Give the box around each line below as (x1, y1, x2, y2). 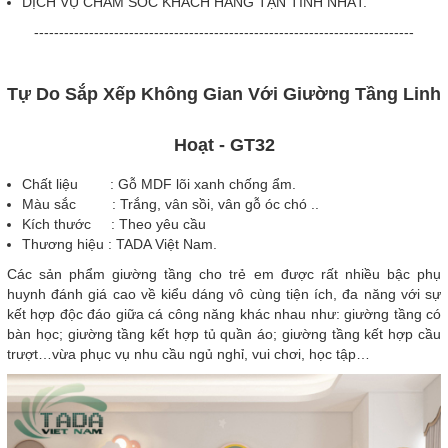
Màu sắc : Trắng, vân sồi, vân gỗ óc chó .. (22, 195, 319, 212)
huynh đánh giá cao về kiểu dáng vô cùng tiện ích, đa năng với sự (7, 285, 441, 302)
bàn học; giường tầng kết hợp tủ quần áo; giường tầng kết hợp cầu (7, 325, 441, 342)
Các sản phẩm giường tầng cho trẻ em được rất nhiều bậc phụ (7, 265, 441, 282)
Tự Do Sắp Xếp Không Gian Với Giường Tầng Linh (7, 83, 441, 104)
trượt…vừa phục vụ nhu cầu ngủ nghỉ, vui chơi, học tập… (7, 345, 370, 362)
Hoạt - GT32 (173, 134, 275, 155)
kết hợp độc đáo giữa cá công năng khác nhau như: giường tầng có (7, 305, 441, 322)
